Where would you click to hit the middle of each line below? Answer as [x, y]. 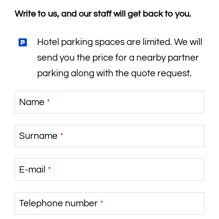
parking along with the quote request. [114, 74]
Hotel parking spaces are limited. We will [120, 42]
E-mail [32, 170]
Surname [38, 136]
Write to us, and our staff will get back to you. [103, 14]
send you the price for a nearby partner [118, 58]
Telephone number [58, 204]
